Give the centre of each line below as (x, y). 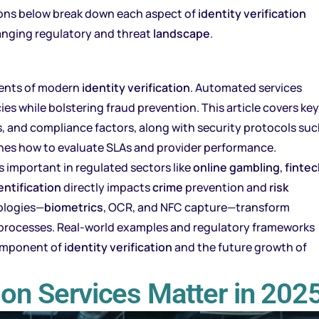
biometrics (74, 207)
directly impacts (107, 187)
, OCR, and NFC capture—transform (197, 207)
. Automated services (246, 87)
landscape (182, 33)
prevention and (226, 187)
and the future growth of (240, 247)
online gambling (236, 167)
